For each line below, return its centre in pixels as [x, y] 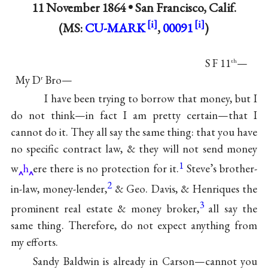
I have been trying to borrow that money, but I [151, 99]
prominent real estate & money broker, [105, 209]
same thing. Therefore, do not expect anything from [134, 226]
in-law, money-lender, [59, 188]
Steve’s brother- [222, 169]
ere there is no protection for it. [106, 169]
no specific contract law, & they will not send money [134, 149]
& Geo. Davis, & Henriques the [186, 188]
